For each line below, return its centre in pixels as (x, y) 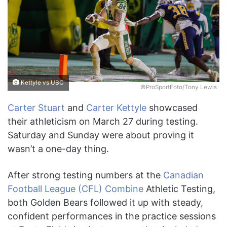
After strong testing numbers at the (85, 175)
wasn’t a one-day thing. (58, 149)
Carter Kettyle (116, 108)
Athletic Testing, (179, 189)
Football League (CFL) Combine (75, 189)
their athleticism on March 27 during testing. (103, 122)
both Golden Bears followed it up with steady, (105, 203)
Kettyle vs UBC (42, 83)
